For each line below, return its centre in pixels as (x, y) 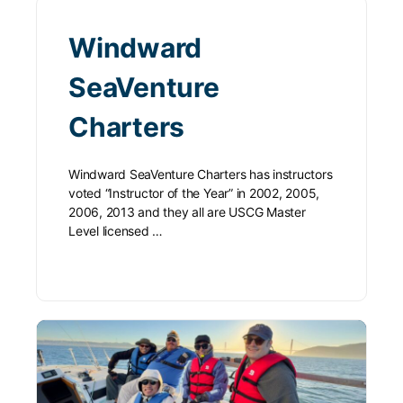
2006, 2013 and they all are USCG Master (187, 212)
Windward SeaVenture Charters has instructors (201, 175)
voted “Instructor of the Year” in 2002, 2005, (194, 193)
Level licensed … (116, 231)
